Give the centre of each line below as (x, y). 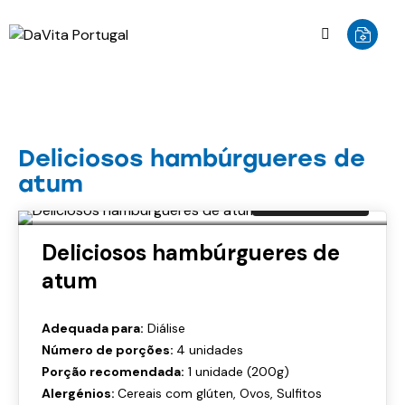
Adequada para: (93, 329)
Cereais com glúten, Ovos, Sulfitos (220, 394)
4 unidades (210, 350)
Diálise (165, 329)
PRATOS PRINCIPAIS (87, 127)
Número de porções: (109, 350)
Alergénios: (80, 394)
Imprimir (323, 198)
